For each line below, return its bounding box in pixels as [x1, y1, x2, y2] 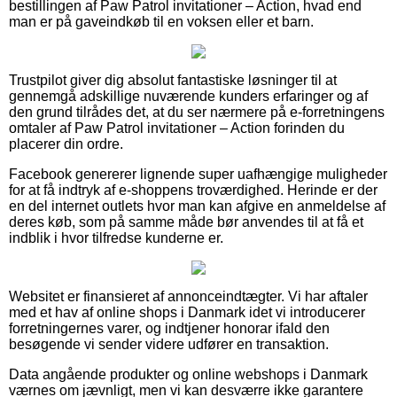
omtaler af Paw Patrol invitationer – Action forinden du [9, 120, 345, 136]
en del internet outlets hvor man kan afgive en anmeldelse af [9, 198, 385, 214]
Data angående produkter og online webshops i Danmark [9, 366, 368, 382]
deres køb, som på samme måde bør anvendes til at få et [9, 214, 363, 230]
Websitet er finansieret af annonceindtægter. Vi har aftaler [9, 288, 368, 304]
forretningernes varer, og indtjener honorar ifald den [9, 320, 330, 336]
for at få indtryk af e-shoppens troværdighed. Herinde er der [9, 182, 378, 198]
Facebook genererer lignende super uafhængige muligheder [9, 166, 387, 182]
